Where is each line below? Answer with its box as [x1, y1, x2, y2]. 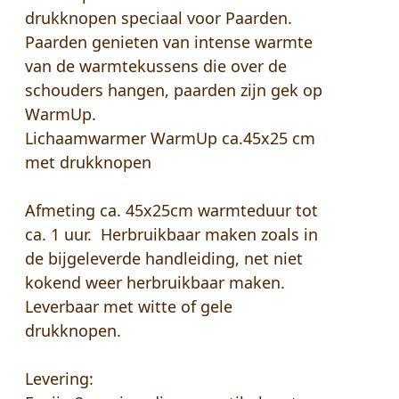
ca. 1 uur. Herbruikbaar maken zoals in [25, 224, 318, 246]
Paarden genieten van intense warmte [25, 31, 313, 53]
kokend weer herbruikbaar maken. [25, 272, 285, 294]
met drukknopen [25, 151, 151, 174]
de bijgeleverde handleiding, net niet [25, 248, 303, 270]
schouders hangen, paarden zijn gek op [25, 79, 322, 102]
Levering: [25, 368, 94, 390]
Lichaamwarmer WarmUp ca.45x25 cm [25, 127, 315, 150]
